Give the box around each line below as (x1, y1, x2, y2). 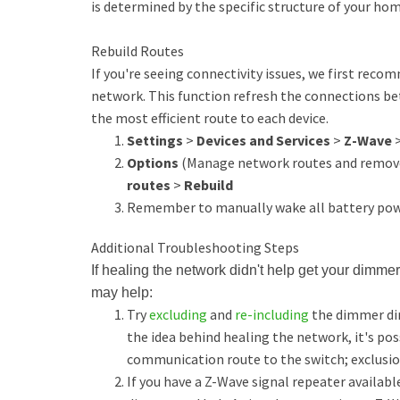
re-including (235, 305, 309, 323)
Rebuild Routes (91, 42, 184, 60)
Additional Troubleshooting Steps (91, 238, 299, 256)
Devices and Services (196, 131, 330, 149)
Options (127, 154, 179, 171)
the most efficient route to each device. (91, 109, 329, 127)
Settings (127, 131, 183, 149)
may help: (91, 285, 153, 300)
